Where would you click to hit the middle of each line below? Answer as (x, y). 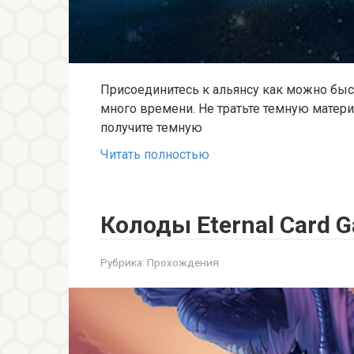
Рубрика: (122, 263)
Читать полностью (155, 155)
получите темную (151, 128)
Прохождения (183, 263)
